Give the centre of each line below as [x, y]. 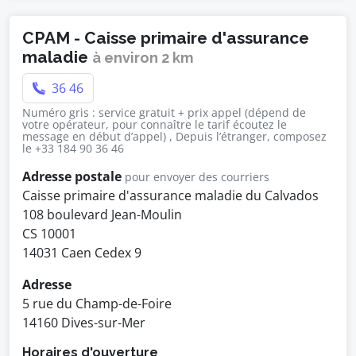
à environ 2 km [143, 58]
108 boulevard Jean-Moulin [102, 215]
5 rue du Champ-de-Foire [97, 304]
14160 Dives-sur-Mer [84, 323]
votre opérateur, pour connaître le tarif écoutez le [155, 124]
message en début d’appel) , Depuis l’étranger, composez [174, 136]
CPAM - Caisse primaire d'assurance [166, 38]
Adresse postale [72, 176]
